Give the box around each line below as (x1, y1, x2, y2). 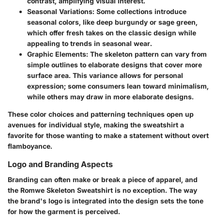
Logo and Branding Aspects (8, 159, 113, 170)
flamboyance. (8, 142, 52, 151)
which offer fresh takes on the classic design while (27, 29, 196, 37)
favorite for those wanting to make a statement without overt (8, 131, 209, 140)
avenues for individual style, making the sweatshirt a (8, 121, 184, 129)
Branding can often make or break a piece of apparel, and (8, 175, 198, 184)
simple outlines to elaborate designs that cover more (27, 61, 202, 69)
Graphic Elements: (27, 50, 88, 59)
